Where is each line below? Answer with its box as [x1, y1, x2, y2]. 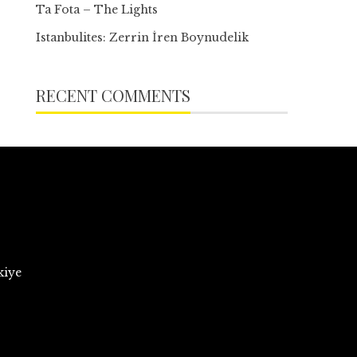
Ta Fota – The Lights [36, 2, 159, 17]
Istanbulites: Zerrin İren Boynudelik [36, 30, 249, 45]
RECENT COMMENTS [36, 84, 191, 106]
